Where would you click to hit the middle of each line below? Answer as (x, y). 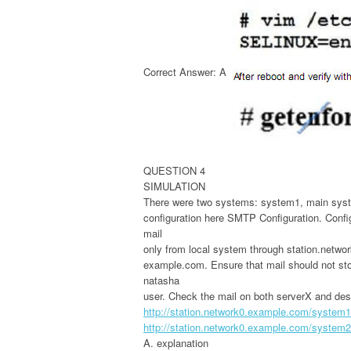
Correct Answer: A (185, 72)
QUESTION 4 (174, 170)
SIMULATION (174, 186)
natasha (161, 280)
